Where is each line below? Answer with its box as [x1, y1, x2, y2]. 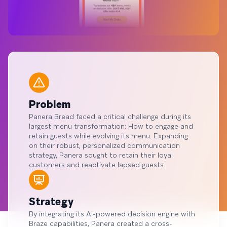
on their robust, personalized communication [29, 141, 180, 150]
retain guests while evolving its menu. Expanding [29, 131, 188, 140]
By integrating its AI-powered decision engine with [29, 209, 195, 218]
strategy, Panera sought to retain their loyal [29, 150, 173, 160]
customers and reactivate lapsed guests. [29, 160, 165, 169]
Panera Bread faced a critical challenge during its [29, 112, 191, 121]
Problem [29, 98, 70, 111]
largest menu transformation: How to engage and [29, 122, 193, 131]
